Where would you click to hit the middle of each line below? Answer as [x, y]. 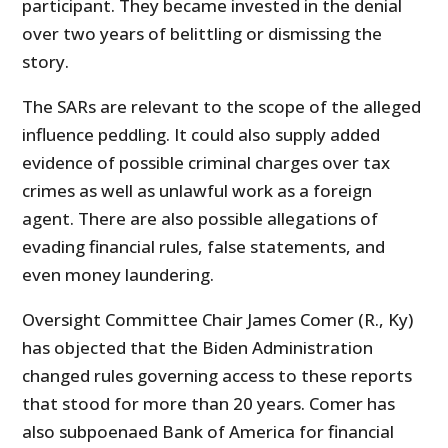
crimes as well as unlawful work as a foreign [197, 191]
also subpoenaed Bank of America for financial [208, 432]
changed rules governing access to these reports [217, 376]
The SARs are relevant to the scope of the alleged [222, 107]
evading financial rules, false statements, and [204, 247]
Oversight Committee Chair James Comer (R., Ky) [218, 320]
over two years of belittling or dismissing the [202, 34]
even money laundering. [118, 275]
